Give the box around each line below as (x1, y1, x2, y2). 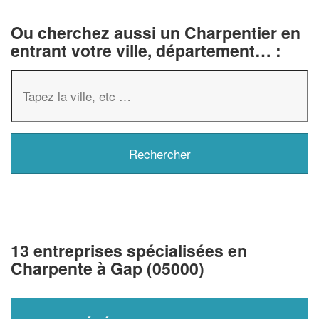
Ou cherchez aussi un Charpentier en (11, 20, 300, 44)
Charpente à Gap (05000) (11, 256, 204, 280)
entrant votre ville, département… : (11, 38, 281, 62)
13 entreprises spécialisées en (11, 238, 247, 262)
